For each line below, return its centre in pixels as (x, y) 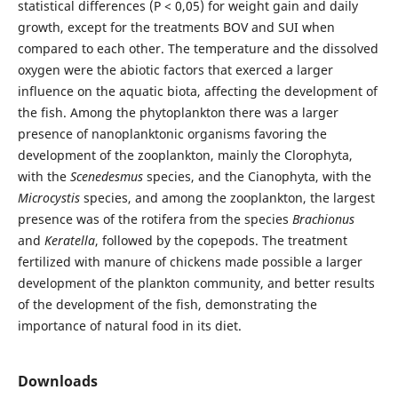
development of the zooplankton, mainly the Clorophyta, (185, 155)
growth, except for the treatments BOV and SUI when (176, 27)
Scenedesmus (108, 176)
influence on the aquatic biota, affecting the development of (197, 91)
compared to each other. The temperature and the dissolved (198, 48)
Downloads (57, 382)
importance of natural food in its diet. (129, 326)
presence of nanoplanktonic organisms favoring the (172, 134)
